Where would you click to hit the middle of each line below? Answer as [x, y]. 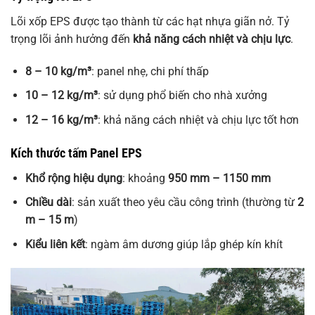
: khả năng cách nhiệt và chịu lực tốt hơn [198, 120]
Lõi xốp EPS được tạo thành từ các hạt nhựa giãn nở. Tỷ [150, 21]
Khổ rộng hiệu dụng [73, 178]
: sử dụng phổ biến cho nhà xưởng [182, 96]
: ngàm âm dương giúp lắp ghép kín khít [184, 244]
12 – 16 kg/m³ [61, 120]
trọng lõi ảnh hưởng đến [72, 39]
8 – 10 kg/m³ [58, 71]
